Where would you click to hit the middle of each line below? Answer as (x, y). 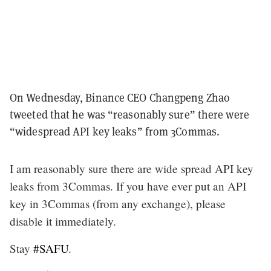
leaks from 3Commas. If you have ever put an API (128, 186)
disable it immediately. (63, 221)
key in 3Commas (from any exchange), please (118, 203)
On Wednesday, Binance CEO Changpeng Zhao (120, 97)
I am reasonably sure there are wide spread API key (132, 168)
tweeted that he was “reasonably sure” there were (129, 114)
